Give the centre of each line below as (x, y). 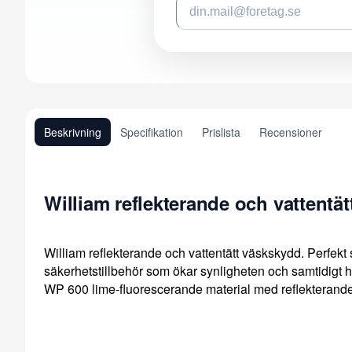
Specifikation (152, 132)
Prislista (221, 132)
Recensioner (291, 132)
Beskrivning (73, 132)
